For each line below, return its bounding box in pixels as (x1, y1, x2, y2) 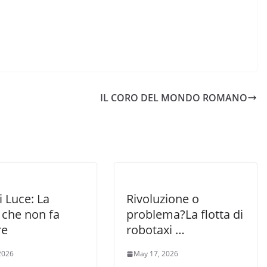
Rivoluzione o (126, 191, 199, 207)
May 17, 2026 (133, 249, 178, 259)
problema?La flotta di (126, 206, 243, 222)
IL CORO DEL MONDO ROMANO (100, 91, 247, 104)
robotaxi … (126, 222, 185, 238)
